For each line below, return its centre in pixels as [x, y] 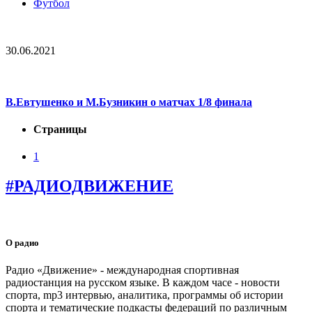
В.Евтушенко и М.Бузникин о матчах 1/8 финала [129, 102]
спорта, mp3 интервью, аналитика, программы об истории [145, 295]
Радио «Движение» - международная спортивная [122, 270]
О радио [22, 243]
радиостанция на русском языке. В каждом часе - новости [143, 283]
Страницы [60, 129]
